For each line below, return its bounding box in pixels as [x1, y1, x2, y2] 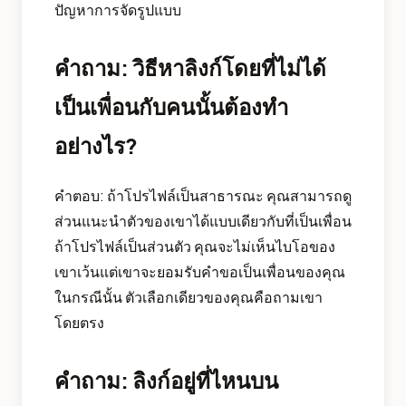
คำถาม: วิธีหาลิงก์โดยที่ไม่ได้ [54, 53, 326, 82]
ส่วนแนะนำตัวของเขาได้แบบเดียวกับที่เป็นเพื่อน [54, 211, 352, 231]
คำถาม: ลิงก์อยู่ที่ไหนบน [54, 366, 278, 394]
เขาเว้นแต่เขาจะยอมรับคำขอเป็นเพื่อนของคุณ [54, 262, 345, 282]
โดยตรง [54, 313, 104, 333]
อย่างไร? [54, 131, 138, 159]
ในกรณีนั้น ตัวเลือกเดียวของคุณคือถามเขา [54, 287, 323, 307]
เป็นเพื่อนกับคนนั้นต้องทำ [54, 92, 288, 121]
